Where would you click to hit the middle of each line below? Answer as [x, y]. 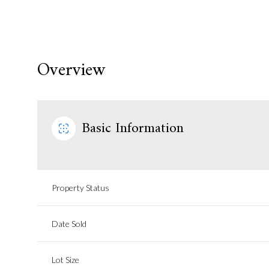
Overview [71, 71]
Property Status [80, 188]
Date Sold [69, 224]
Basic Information [133, 128]
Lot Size [65, 260]
